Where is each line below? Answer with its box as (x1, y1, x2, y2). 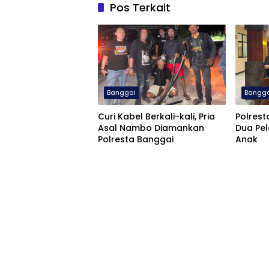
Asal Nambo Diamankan (98, 122, 204, 134)
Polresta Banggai (98, 133, 174, 146)
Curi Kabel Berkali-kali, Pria (98, 110, 215, 123)
